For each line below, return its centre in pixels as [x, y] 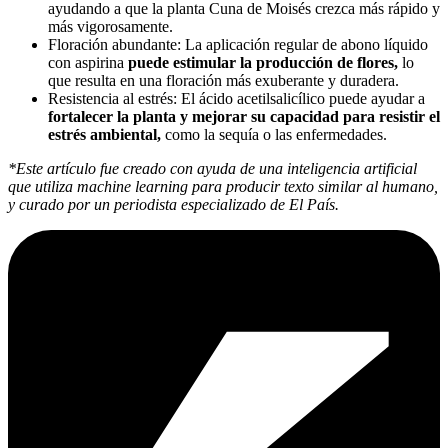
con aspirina [88, 63]
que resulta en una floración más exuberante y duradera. [223, 81]
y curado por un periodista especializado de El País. [173, 205]
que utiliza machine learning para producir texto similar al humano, [223, 187]
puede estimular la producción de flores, [263, 63]
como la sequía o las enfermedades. [274, 135]
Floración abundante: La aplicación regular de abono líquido [238, 45]
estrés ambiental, [104, 135]
